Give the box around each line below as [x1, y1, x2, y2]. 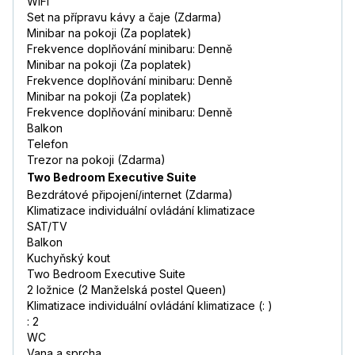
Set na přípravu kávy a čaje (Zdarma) [27, 10, 222, 25]
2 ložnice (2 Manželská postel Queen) [27, 283, 227, 297]
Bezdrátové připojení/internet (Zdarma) [27, 188, 233, 202]
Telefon [27, 137, 68, 151]
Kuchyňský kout [27, 251, 110, 265]
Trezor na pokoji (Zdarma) [27, 153, 166, 167]
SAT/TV [27, 219, 67, 234]
